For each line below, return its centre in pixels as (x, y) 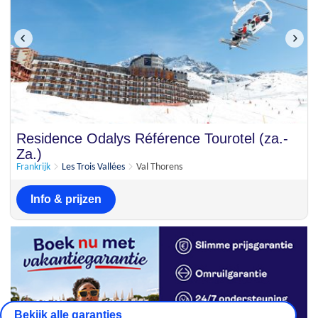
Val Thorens (159, 167)
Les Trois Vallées (93, 167)
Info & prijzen (66, 199)
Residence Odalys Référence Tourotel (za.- (152, 138)
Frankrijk (33, 167)
